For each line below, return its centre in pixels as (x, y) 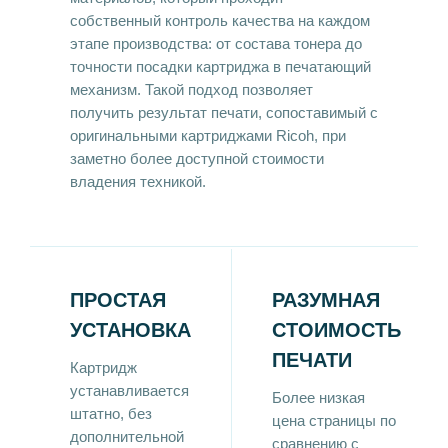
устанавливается (129, 390)
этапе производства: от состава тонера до (216, 43)
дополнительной (127, 436)
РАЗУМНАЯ (326, 299)
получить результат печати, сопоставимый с (224, 112)
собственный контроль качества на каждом (220, 20)
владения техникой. (138, 181)
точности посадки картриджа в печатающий (220, 66)
